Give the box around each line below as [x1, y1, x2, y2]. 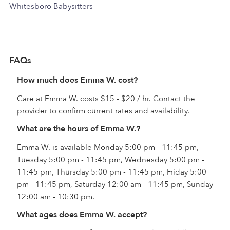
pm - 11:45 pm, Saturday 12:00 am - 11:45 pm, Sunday [17, 179, 213, 189]
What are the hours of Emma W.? [17, 123, 140, 135]
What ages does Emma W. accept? [17, 209, 147, 220]
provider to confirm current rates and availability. [17, 106, 189, 116]
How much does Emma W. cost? [17, 74, 138, 86]
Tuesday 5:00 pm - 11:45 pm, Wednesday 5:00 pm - [17, 155, 204, 165]
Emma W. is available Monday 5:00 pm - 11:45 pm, [17, 142, 199, 152]
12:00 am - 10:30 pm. [17, 191, 94, 202]
